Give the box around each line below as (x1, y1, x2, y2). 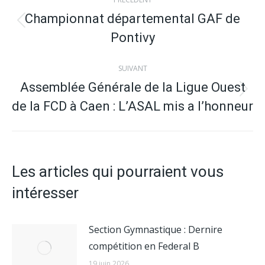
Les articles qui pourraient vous (12, 162, 224, 180)
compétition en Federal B (89, 239, 199, 253)
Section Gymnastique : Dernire (89, 222, 222, 236)
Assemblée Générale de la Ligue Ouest (20, 79, 245, 95)
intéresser (12, 183, 79, 202)
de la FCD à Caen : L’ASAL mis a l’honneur (12, 98, 253, 114)
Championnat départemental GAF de (25, 11, 240, 26)
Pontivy (110, 30, 155, 45)
